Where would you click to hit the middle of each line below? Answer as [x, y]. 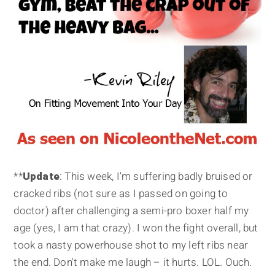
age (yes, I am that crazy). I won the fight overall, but [136, 228]
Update [41, 176]
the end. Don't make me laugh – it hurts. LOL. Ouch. [133, 262]
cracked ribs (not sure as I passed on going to [121, 193]
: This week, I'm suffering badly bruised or [156, 176]
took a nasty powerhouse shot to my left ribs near [131, 245]
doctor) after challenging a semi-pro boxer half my [131, 211]
